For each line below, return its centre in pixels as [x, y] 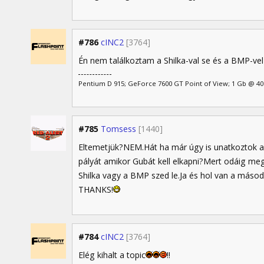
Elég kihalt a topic [112, 255]
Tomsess [118, 128]
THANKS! [96, 189]
